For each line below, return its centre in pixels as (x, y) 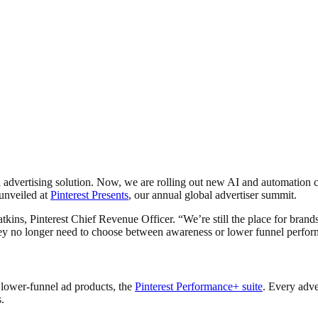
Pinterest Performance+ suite (199, 287)
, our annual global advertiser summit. (213, 194)
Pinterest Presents (89, 194)
